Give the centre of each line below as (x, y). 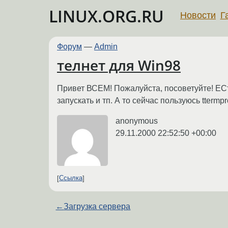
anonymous (137, 121)
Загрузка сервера (97, 206)
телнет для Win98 (119, 65)
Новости (198, 15)
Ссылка (71, 178)
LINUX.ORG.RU (106, 16)
